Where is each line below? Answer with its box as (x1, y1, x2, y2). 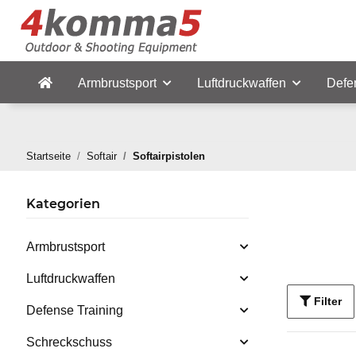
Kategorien (26, 196, 100, 212)
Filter (313, 295, 342, 308)
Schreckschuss (26, 335, 112, 350)
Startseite (26, 150, 71, 163)
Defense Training (26, 304, 123, 318)
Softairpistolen (133, 150, 205, 163)
